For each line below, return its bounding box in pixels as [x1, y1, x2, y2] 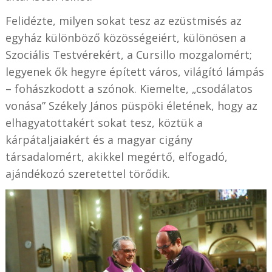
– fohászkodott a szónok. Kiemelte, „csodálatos [5, 81, 253, 96]
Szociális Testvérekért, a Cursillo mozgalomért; [5, 47, 252, 62]
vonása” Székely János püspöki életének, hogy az [5, 98, 257, 113]
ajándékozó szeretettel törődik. [5, 166, 170, 181]
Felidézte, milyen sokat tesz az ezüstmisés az [5, 13, 242, 28]
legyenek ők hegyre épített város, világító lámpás [5, 64, 264, 79]
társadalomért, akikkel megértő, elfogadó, [5, 149, 228, 164]
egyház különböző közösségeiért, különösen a [5, 30, 246, 45]
